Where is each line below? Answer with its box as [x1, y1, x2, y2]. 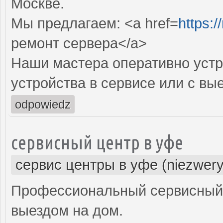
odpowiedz [15, 97, 71, 111]
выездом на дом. [11, 202, 123, 219]
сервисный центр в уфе [11, 131, 183, 153]
